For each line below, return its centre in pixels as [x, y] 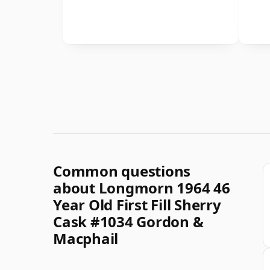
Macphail [86, 238]
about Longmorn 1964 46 [142, 187]
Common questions [122, 171]
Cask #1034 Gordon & [128, 221]
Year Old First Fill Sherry [137, 204]
